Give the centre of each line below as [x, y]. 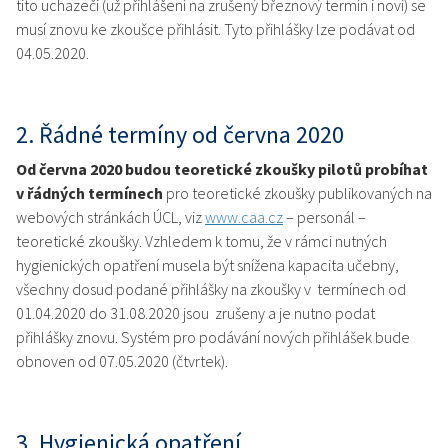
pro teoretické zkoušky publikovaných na [297, 193]
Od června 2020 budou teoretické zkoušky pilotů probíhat [222, 169]
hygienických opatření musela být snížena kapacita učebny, [207, 265]
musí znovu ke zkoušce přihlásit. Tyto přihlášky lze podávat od [215, 29]
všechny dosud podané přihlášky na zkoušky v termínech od [211, 289]
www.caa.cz [244, 217]
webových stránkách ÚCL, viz [110, 217]
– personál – [324, 217]
